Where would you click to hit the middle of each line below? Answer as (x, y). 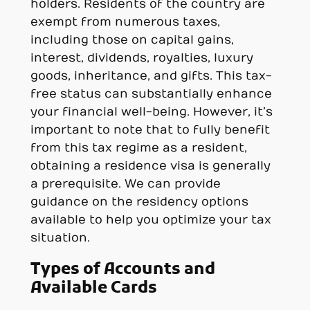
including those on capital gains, (132, 40)
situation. (60, 238)
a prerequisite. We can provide (125, 184)
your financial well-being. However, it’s (151, 112)
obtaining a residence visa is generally (150, 166)
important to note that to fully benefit (150, 130)
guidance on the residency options (139, 202)
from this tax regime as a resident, (138, 148)
